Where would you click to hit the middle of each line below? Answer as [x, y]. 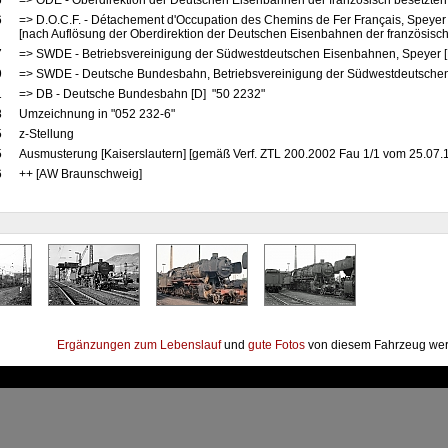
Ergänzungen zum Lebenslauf [139, 345]
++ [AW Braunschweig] [80, 174]
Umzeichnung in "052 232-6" [98, 114]
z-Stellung [47, 134]
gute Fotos [276, 345]
